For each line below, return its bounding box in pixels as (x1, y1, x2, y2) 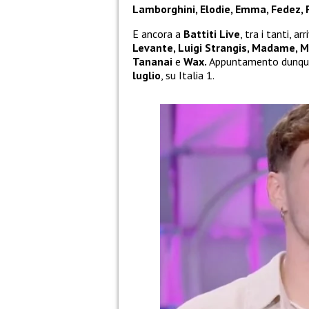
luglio (132, 68, 161, 83)
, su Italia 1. (161, 68, 215, 83)
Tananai (132, 54, 172, 69)
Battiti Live (183, 27, 240, 41)
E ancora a (132, 27, 183, 41)
